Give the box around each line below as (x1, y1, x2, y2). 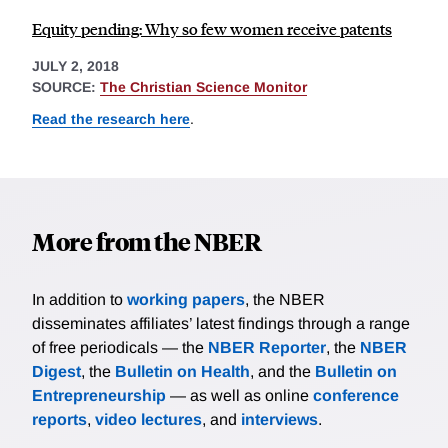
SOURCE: (32, 79, 100, 96)
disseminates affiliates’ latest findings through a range (32, 314, 410, 332)
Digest (32, 362, 81, 380)
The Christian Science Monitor (100, 79, 307, 96)
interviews (241, 410, 318, 428)
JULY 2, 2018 (32, 58, 119, 75)
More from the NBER (32, 224, 261, 257)
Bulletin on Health (115, 362, 250, 380)
